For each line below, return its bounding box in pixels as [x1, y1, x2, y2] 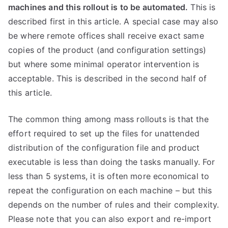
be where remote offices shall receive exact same [8, 31, 204, 41]
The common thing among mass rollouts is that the [8, 114, 209, 124]
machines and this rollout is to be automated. [8, 2, 188, 12]
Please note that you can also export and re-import [8, 214, 212, 224]
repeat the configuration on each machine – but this [8, 185, 212, 195]
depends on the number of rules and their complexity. [8, 199, 219, 210]
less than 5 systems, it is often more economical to [8, 171, 210, 181]
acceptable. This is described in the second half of [8, 73, 207, 83]
